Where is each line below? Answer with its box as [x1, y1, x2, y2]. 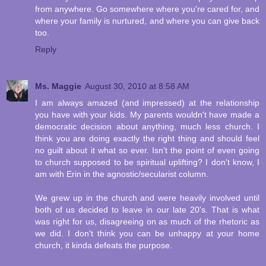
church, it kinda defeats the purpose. [35, 240, 172, 251]
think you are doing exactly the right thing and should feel [35, 134, 259, 144]
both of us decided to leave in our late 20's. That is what [35, 205, 259, 215]
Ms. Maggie [35, 81, 81, 91]
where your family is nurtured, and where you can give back [35, 16, 259, 26]
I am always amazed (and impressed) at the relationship [35, 98, 259, 108]
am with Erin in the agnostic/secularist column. [35, 169, 208, 179]
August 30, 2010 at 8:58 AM [85, 81, 189, 91]
